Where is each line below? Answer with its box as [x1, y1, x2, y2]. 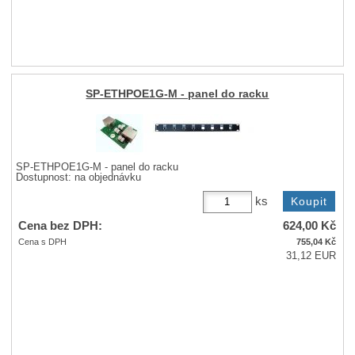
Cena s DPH [18, 237, 67, 247]
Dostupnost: [16, 171, 75, 183]
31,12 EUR [286, 250, 337, 262]
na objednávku [74, 171, 142, 183]
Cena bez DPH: [18, 219, 103, 233]
